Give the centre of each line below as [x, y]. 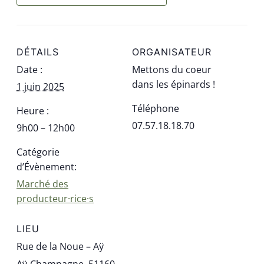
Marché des [42, 184]
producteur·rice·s [55, 198]
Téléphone [156, 108]
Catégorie [38, 152]
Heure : [33, 110]
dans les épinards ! [174, 84]
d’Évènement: [47, 166]
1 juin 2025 [40, 86]
